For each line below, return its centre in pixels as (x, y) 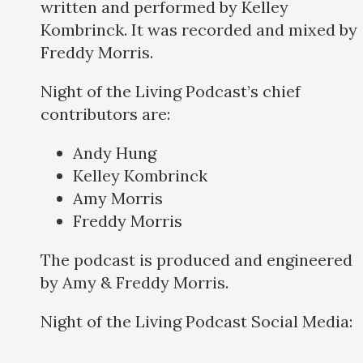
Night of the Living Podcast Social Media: (201, 322)
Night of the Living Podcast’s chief (171, 92)
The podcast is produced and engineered (196, 260)
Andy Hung (115, 153)
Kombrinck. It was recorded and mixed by (199, 30)
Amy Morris (118, 199)
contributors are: (107, 114)
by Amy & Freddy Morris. (137, 283)
